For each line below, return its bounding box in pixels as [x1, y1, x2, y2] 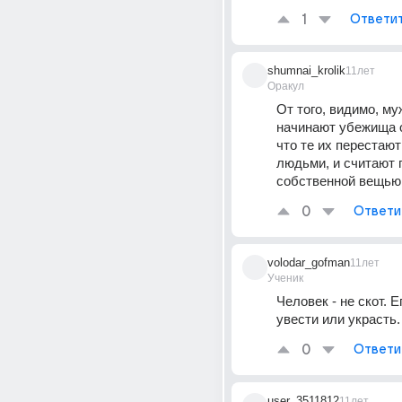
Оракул [267, 80, 304, 92]
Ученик [267, 272, 303, 284]
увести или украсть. [276, 311, 400, 327]
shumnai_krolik [267, 64, 345, 77]
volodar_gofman [267, 256, 350, 269]
